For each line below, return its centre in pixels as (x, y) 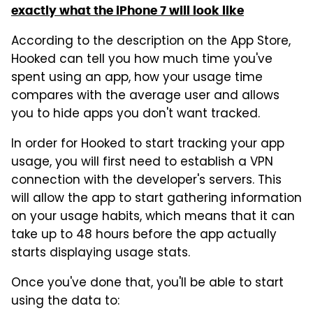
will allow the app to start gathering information (156, 199)
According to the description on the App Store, (151, 42)
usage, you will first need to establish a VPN (142, 163)
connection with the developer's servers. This (146, 181)
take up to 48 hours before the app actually (144, 236)
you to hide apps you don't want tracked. (136, 115)
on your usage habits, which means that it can (153, 218)
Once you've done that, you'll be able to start (147, 284)
